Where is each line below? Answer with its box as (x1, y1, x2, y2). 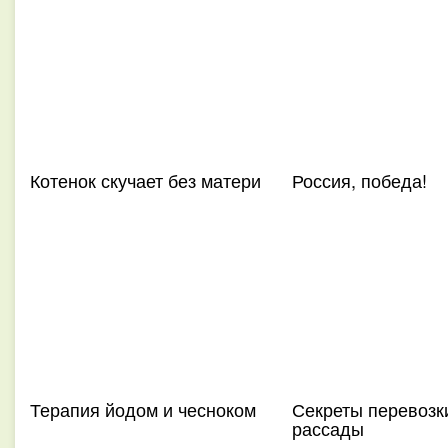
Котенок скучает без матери (30, 167, 261, 193)
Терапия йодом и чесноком (30, 396, 256, 422)
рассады (291, 415, 364, 441)
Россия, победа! (291, 167, 427, 193)
